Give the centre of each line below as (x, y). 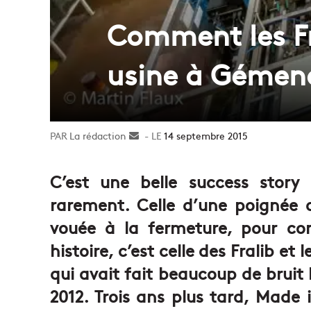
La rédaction (98, 135)
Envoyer (157, 135)
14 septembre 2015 (206, 135)
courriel (156, 164)
